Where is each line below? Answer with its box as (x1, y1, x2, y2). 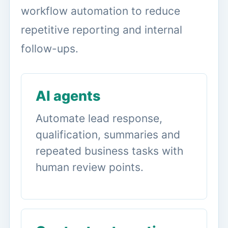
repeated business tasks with (36, 144, 183, 157)
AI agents (36, 87, 101, 104)
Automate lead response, (36, 111, 162, 125)
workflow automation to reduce (21, 4, 180, 17)
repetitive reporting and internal (21, 23, 182, 36)
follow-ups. (21, 42, 78, 55)
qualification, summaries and (36, 128, 180, 141)
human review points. (36, 160, 144, 174)
